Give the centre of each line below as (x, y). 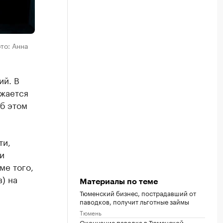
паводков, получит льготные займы (134, 201)
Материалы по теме (119, 182)
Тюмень (91, 212)
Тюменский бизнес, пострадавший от (138, 193)
